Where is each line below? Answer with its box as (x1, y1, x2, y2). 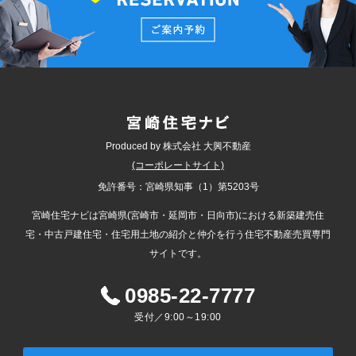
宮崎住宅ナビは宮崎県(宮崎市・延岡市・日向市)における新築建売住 (31, 209, 324, 221)
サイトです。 (149, 247, 207, 259)
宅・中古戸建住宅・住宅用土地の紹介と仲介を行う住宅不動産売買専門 (25, 228, 331, 240)
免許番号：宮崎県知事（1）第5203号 (97, 180, 259, 192)
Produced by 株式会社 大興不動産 (105, 140, 251, 152)
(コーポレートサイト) (132, 159, 224, 171)
